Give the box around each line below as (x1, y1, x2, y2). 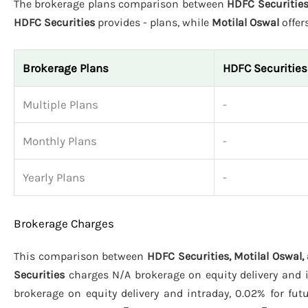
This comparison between (14, 249, 147, 263)
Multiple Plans (23, 98, 98, 112)
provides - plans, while (95, 16, 212, 30)
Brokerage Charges (14, 216, 114, 230)
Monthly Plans (23, 134, 97, 148)
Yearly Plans (23, 170, 85, 185)
